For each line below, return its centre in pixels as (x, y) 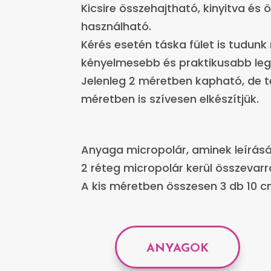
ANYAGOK (178, 248)
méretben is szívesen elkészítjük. (170, 99)
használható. (116, 27)
